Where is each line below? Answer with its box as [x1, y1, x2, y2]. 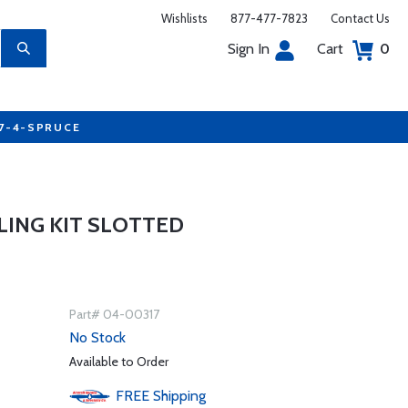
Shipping [152, 387, 206, 404]
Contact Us [331, 11, 390, 25]
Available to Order [68, 353, 168, 370]
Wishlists [161, 11, 208, 25]
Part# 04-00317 [68, 306, 159, 322]
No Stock [68, 329, 126, 346]
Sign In [228, 40, 270, 57]
